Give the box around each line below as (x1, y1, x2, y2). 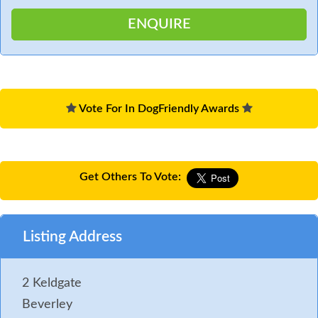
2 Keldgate (22, 276, 82, 290)
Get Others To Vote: (79, 170, 181, 182)
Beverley (22, 297, 72, 311)
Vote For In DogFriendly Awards (76, 102, 242, 114)
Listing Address (23, 229, 122, 244)
